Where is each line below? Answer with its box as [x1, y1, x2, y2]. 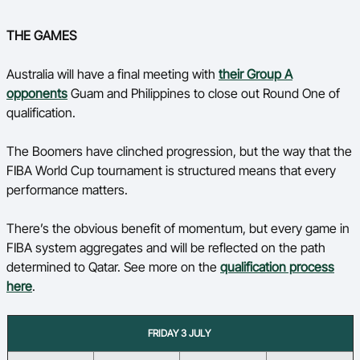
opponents [6, 85, 67, 101]
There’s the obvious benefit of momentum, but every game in [6, 220, 350, 236]
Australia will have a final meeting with [6, 66, 219, 82]
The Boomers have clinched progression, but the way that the [6, 143, 352, 159]
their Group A [219, 66, 292, 82]
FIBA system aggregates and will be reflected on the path [6, 239, 325, 256]
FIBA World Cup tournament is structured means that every [6, 162, 336, 178]
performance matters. [6, 182, 128, 198]
